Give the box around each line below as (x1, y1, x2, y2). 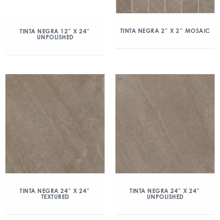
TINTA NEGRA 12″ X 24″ (20, 27, 90, 35)
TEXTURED (41, 192, 69, 200)
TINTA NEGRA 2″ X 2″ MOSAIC (120, 27, 210, 34)
